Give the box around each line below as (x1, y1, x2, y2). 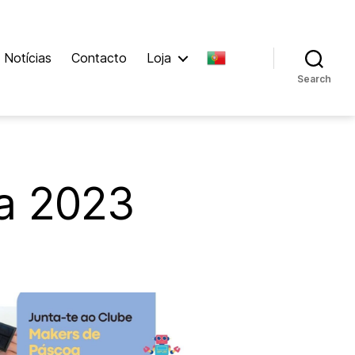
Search (297, 73, 331, 85)
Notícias (4, 49, 52, 66)
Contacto (71, 49, 127, 66)
